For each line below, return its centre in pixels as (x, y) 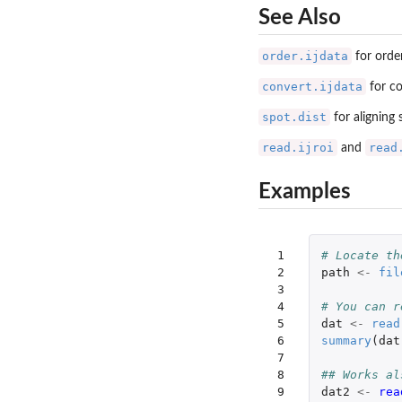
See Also (300, 17)
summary (346, 341)
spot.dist (294, 117)
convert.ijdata (312, 86)
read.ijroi (298, 147)
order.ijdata (305, 56)
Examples (305, 192)
